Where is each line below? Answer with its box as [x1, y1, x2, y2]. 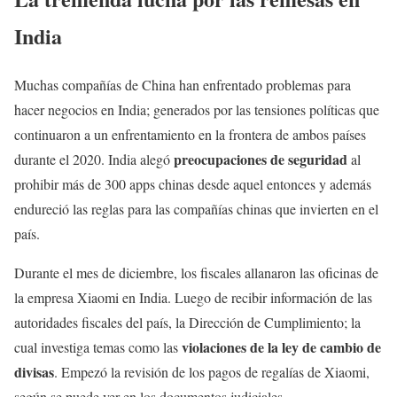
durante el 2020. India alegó [14, 149, 174, 168]
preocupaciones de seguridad [174, 148, 347, 169]
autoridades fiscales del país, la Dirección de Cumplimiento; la [14, 312, 361, 331]
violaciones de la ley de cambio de [182, 336, 381, 357]
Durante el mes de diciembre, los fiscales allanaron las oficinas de [14, 262, 378, 282]
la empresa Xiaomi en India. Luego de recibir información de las [14, 287, 372, 307]
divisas [14, 361, 54, 382]
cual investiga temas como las [14, 337, 182, 356]
